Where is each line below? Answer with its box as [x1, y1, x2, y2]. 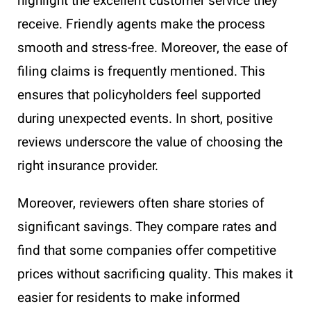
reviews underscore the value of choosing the [17, 133, 283, 153]
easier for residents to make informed [17, 288, 240, 308]
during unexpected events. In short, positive [17, 109, 273, 129]
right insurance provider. [17, 156, 158, 176]
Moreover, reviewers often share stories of [17, 194, 264, 214]
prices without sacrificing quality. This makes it [17, 264, 293, 285]
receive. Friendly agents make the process [17, 15, 265, 35]
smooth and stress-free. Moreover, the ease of [17, 38, 288, 58]
